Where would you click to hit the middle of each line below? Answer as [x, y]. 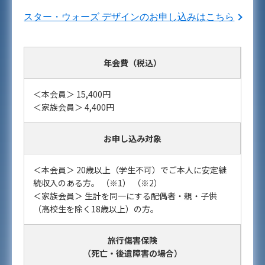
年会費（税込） [132, 63]
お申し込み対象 [132, 139]
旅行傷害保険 [132, 240]
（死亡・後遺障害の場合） [132, 253]
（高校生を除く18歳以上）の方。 [96, 209]
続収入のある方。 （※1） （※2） [98, 183]
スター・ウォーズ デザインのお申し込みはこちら [129, 17]
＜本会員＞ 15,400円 [72, 94]
